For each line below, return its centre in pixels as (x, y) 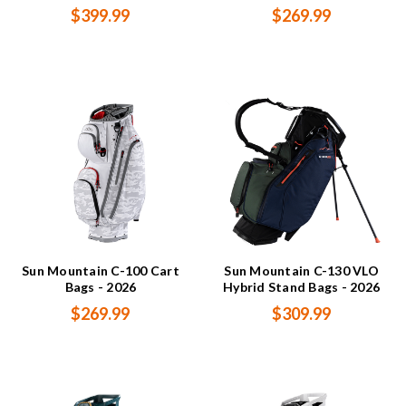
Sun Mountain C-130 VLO (301, 271)
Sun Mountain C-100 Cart (101, 271)
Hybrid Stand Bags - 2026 (302, 287)
